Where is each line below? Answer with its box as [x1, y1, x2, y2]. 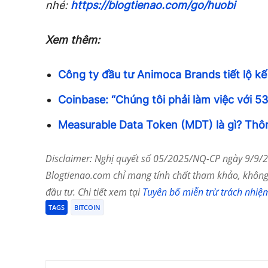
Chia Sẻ [74, 226, 98, 236]
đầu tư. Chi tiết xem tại [45, 185, 142, 199]
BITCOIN [74, 203, 100, 212]
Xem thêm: [45, 33, 100, 47]
